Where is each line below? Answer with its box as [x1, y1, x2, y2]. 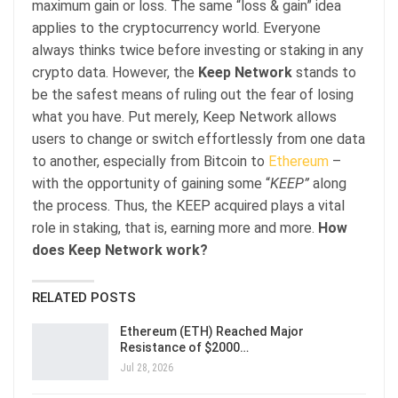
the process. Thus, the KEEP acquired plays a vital [32, 197, 345, 214]
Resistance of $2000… [120, 340, 249, 354]
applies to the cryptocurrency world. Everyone [32, 20, 321, 36]
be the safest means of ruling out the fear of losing [32, 86, 354, 103]
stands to [292, 64, 356, 81]
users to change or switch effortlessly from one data [32, 131, 365, 147]
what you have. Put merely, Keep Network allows [32, 108, 337, 125]
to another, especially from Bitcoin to [32, 153, 268, 170]
